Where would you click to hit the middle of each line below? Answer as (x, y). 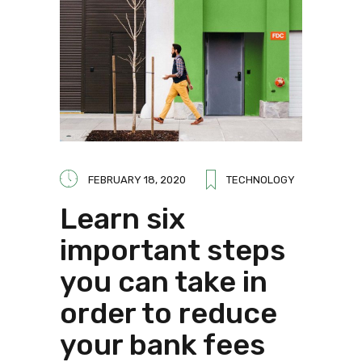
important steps (173, 250)
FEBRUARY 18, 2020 (137, 179)
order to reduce (168, 313)
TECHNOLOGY (261, 179)
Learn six (122, 218)
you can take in (164, 281)
